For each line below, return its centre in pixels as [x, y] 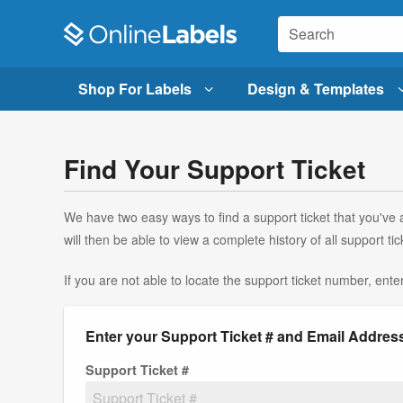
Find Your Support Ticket [215, 169]
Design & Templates [316, 89]
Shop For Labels [135, 89]
